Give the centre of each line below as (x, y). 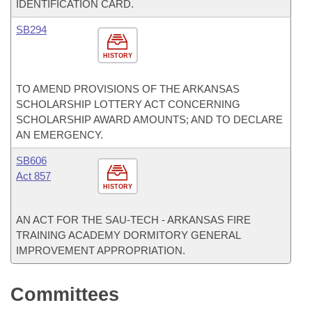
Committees (65, 295)
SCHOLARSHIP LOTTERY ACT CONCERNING (128, 104)
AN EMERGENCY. (60, 135)
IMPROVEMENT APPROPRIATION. (101, 250)
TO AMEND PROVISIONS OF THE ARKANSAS (128, 89)
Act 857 (33, 176)
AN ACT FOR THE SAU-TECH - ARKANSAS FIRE (133, 220)
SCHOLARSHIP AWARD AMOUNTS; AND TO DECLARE (149, 119)
